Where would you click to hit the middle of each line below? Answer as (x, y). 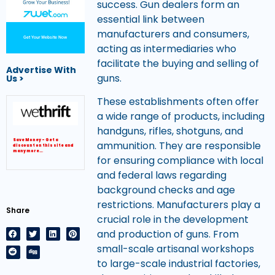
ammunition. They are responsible (179, 146)
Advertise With (41, 70)
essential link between (150, 19)
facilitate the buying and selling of (178, 63)
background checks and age (166, 190)
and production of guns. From (168, 234)
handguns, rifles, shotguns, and (170, 131)
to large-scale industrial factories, (178, 264)
